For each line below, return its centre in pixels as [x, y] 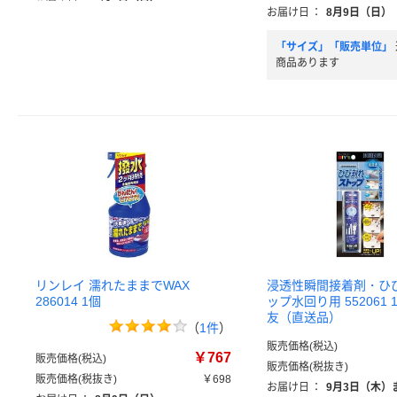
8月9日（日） [359, 12]
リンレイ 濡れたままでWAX [113, 285]
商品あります [307, 63]
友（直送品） [304, 317]
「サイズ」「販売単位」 [334, 47]
